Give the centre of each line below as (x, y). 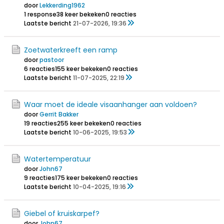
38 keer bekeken (81, 14)
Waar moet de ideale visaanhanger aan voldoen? (110, 104)
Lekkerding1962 (62, 5)
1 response (40, 14)
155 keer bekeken (81, 69)
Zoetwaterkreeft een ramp (71, 50)
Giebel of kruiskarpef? (62, 213)
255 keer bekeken (84, 123)
